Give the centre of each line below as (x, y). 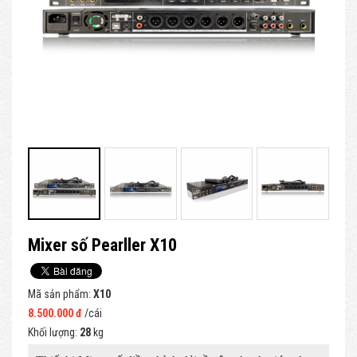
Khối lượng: (54, 332)
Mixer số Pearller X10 (102, 245)
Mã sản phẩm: (61, 294)
